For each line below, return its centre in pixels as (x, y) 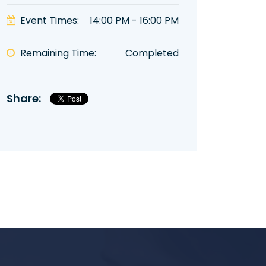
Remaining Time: (58, 53)
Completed (152, 53)
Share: (24, 98)
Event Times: (50, 20)
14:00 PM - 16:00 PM (134, 20)
